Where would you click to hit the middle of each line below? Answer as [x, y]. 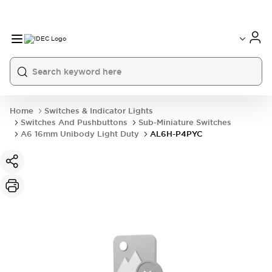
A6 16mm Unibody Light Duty [80, 134]
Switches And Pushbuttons [74, 122]
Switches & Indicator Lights [99, 111]
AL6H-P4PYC [176, 134]
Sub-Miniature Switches [185, 122]
